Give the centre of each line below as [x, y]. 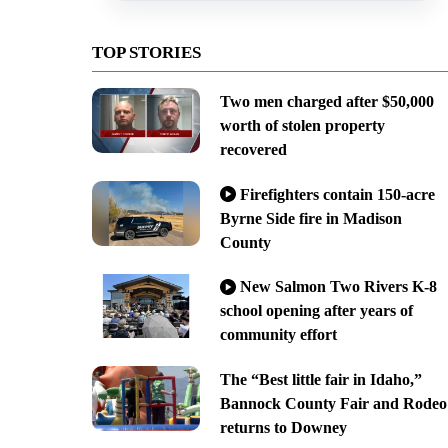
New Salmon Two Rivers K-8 [338, 287]
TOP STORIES [146, 52]
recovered [253, 149]
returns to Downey [283, 428]
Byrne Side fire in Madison [310, 218]
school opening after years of [316, 311]
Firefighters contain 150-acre [337, 194]
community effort [278, 335]
